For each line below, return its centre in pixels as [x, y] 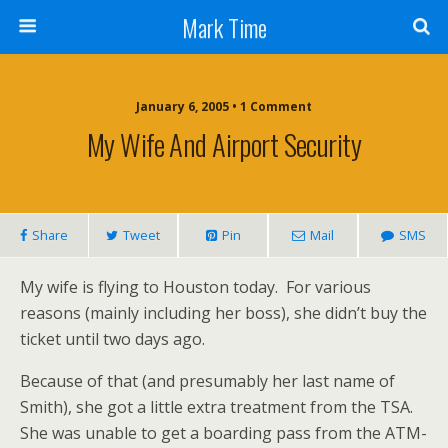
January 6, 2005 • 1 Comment [224, 106]
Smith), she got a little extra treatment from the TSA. [218, 407]
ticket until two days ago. [112, 339]
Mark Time [224, 27]
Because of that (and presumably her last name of [207, 381]
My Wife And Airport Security [224, 144]
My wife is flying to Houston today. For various [195, 287]
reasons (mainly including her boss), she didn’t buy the [223, 313]
